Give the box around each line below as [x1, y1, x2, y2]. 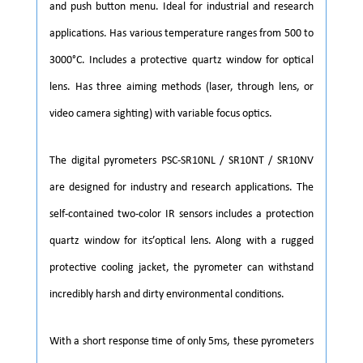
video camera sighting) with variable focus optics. [49, 107, 272, 120]
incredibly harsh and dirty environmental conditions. [49, 288, 284, 301]
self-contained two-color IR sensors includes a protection [49, 207, 314, 220]
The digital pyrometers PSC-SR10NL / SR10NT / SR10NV [49, 154, 314, 167]
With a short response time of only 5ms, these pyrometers [49, 335, 314, 348]
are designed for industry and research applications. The [49, 181, 314, 194]
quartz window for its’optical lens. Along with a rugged [49, 234, 314, 247]
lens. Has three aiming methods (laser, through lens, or [49, 80, 314, 93]
